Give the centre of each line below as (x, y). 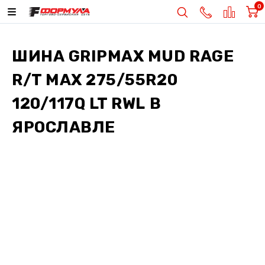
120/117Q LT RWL (79, 104)
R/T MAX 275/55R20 (95, 80)
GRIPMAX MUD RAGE (151, 56)
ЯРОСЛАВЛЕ (64, 127)
